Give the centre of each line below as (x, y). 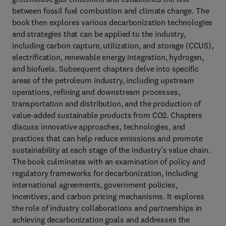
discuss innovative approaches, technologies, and (99, 127)
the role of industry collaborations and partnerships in (107, 208)
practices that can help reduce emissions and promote (107, 138)
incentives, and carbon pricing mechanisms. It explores (108, 196)
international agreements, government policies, (95, 185)
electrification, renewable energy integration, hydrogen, (108, 57)
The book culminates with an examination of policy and (109, 161)
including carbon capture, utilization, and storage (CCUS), (113, 45)
